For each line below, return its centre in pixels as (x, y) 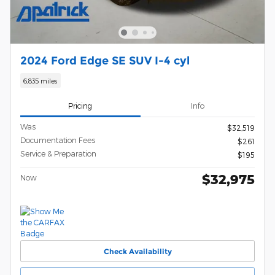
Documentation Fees (58, 140)
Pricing (80, 105)
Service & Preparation (58, 154)
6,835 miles (41, 80)
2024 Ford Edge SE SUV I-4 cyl (105, 61)
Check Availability (137, 251)
